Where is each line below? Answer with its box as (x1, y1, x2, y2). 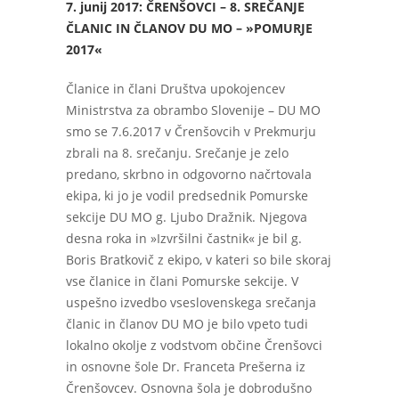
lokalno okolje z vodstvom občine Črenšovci (66, 337, 322, 354)
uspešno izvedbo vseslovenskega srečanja (66, 294, 316, 311)
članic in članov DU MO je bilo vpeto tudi (66, 315, 308, 332)
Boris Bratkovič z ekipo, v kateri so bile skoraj (66, 251, 331, 268)
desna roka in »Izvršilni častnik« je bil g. (66, 230, 302, 247)
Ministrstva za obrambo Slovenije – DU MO (66, 102, 321, 118)
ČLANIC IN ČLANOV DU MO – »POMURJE (66, 20, 313, 37)
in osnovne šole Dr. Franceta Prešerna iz (66, 358, 305, 375)
